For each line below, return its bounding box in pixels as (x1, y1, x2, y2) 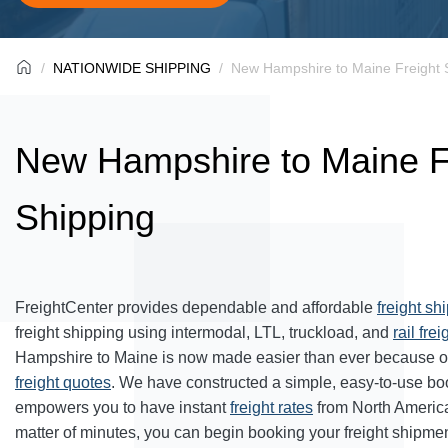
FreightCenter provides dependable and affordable (15, 299, 377, 316)
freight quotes (15, 374, 111, 391)
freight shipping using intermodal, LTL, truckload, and (15, 324, 393, 341)
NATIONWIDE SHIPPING (53, 60, 211, 76)
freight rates (230, 399, 313, 416)
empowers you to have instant (15, 399, 230, 416)
